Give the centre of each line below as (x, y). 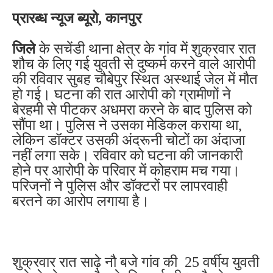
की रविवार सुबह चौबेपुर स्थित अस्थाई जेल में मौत (135, 80)
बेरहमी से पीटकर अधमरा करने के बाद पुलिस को (132, 110)
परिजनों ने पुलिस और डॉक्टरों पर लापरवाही (120, 186)
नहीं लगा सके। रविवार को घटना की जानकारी (127, 156)
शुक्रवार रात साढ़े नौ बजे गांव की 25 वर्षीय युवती (136, 262)
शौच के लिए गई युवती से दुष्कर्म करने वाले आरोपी (134, 64)
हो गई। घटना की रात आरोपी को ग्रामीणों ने (122, 95)
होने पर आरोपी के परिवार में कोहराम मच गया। (126, 171)
